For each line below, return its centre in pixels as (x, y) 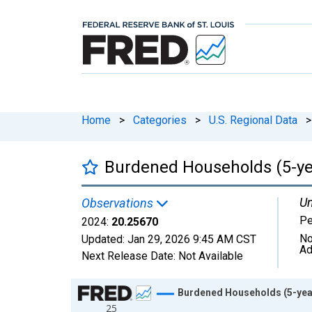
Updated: (104, 239)
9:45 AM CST (225, 239)
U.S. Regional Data (253, 120)
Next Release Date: (130, 256)
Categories (160, 120)
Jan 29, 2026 (159, 239)
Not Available (211, 256)
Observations (119, 203)
